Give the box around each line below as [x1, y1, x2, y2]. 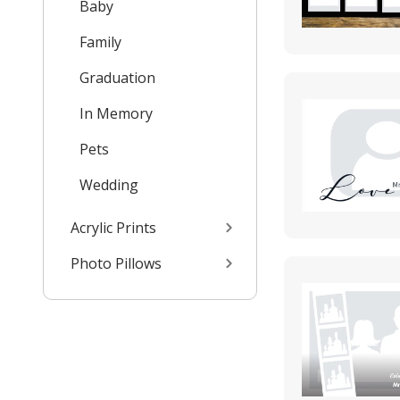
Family [79, 31, 121, 52]
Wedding [79, 174, 138, 195]
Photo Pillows [71, 253, 162, 273]
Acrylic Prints [71, 217, 156, 237]
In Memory [79, 103, 153, 123]
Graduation [79, 67, 155, 87]
